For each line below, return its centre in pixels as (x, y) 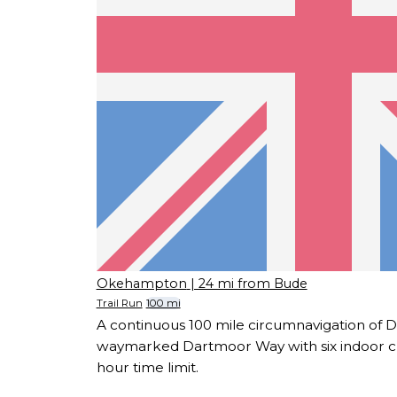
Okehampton (141, 284)
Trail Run (119, 304)
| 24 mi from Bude (249, 284)
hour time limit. (147, 368)
